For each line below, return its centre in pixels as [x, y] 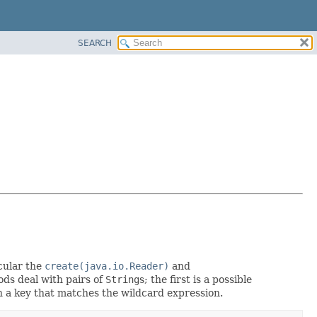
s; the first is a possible [196, 279]
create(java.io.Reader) [107, 266]
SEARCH [95, 43]
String [122, 279]
